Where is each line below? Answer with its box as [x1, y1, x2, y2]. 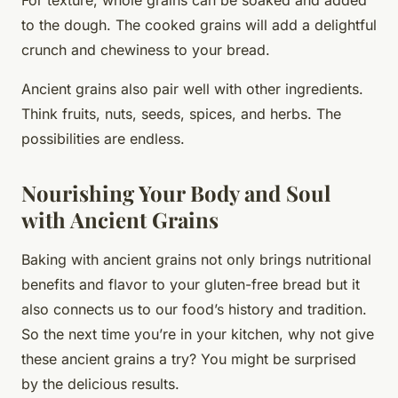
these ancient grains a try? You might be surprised [21, 349, 356, 368]
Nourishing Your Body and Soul [21, 178, 330, 207]
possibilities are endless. [21, 129, 185, 147]
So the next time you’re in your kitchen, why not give [21, 324, 374, 343]
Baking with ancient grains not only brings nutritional [21, 250, 371, 268]
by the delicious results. [21, 374, 179, 393]
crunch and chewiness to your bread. [21, 40, 270, 59]
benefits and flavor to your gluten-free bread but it [21, 275, 360, 293]
